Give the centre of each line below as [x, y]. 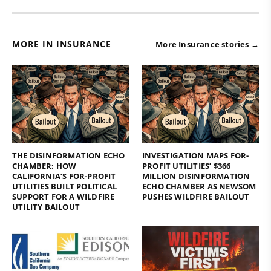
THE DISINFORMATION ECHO [69, 155]
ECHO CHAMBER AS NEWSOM [199, 186]
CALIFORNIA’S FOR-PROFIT [64, 176]
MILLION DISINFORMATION [196, 176]
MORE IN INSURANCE [62, 44]
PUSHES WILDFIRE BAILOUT [196, 196]
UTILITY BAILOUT [46, 207]
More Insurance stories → [207, 44]
